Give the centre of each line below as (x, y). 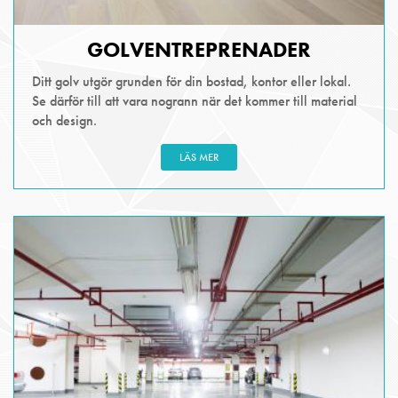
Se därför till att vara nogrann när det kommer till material (195, 100)
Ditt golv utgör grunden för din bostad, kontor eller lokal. (191, 81)
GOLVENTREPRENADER (199, 49)
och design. (64, 120)
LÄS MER (199, 157)
